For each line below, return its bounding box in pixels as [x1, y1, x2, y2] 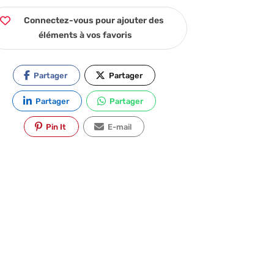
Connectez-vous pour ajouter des [23, 15, 164, 26]
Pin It [44, 122, 67, 131]
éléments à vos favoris [38, 29, 132, 40]
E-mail [106, 122, 132, 131]
